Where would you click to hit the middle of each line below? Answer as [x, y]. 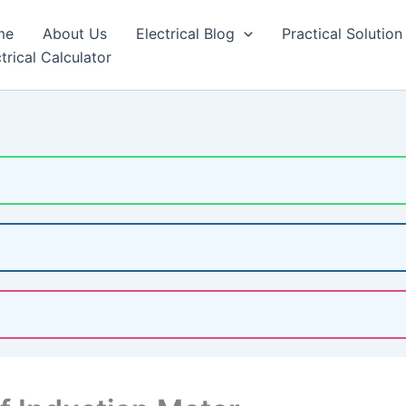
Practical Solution [342, 33]
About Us [75, 33]
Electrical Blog [185, 33]
